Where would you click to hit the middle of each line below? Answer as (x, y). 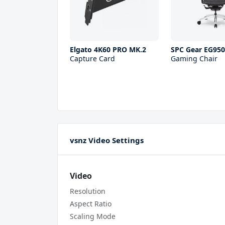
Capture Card (92, 58)
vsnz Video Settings (107, 140)
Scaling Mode (93, 216)
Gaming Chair (194, 58)
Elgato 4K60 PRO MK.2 (108, 49)
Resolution (88, 191)
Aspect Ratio (91, 203)
